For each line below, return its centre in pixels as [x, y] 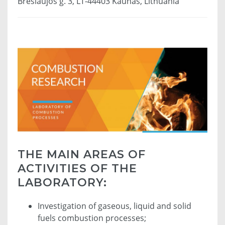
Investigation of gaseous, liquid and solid [115, 206]
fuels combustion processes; [92, 218]
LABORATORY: [62, 183]
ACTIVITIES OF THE [77, 169]
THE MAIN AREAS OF [82, 155]
